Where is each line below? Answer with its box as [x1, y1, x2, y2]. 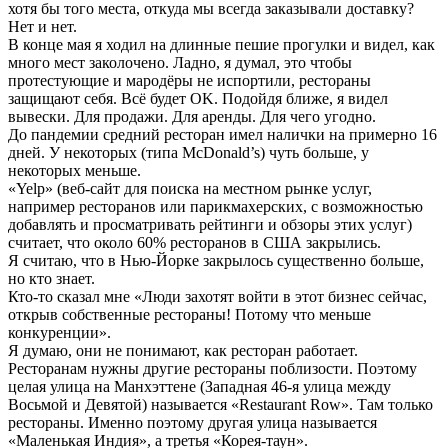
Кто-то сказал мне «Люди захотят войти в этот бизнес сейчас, [8, 288, 427, 306]
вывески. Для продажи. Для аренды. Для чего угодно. [8, 108, 376, 126]
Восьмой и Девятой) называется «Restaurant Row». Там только [8, 396, 433, 414]
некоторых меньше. [8, 162, 141, 180]
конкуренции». [8, 324, 111, 342]
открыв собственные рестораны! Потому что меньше [8, 306, 371, 324]
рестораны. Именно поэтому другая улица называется [8, 414, 377, 432]
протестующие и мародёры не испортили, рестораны [8, 72, 371, 90]
